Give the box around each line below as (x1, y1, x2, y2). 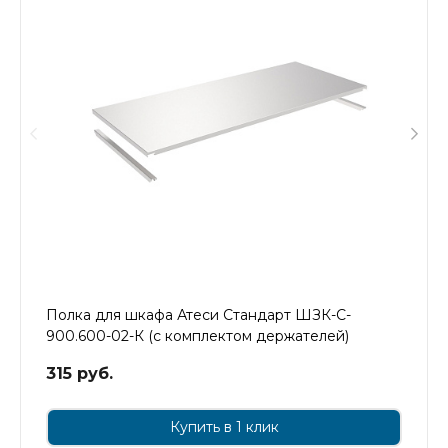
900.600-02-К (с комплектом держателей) (46, 326, 349, 345)
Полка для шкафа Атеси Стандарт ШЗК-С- (46, 305, 351, 324)
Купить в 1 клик (169, 417, 279, 436)
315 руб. (46, 363, 113, 383)
